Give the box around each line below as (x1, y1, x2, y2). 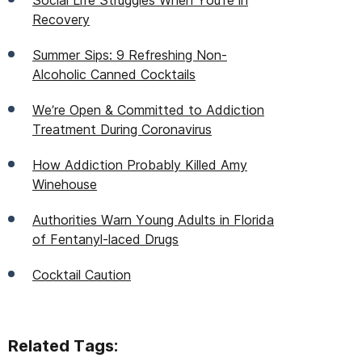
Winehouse (32, 176, 97, 192)
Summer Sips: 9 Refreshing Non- (32, 47, 227, 63)
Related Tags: (8, 336, 118, 356)
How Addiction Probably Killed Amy (32, 157, 247, 173)
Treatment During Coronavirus (32, 121, 212, 137)
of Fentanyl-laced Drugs (32, 231, 179, 247)
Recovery (32, 11, 90, 27)
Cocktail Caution (32, 267, 131, 283)
